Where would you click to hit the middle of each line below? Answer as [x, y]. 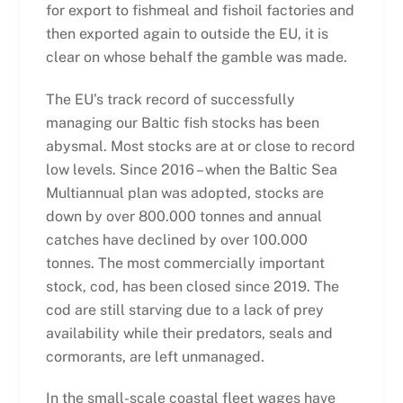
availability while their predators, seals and [189, 333]
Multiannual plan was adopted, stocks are [184, 193]
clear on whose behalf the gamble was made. [200, 57]
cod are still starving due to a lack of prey [184, 309]
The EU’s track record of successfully [170, 99]
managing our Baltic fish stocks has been [182, 122]
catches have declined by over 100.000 [176, 239]
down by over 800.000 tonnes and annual [184, 216]
